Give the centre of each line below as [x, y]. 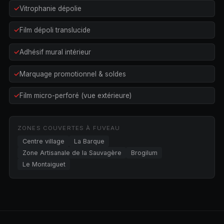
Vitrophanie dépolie [50, 8]
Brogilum [144, 153]
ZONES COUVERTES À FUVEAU [69, 128]
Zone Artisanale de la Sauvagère [72, 153]
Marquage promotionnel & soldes [72, 74]
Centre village [43, 141]
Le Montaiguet [44, 164]
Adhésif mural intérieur [55, 52]
